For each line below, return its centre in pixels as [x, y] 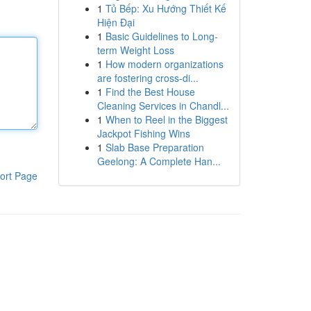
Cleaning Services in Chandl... [163, 106]
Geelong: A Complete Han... [159, 161]
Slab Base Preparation [154, 147]
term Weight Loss [135, 50]
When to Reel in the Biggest [166, 119]
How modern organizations [164, 64]
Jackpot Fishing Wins [143, 133]
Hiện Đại [116, 22]
